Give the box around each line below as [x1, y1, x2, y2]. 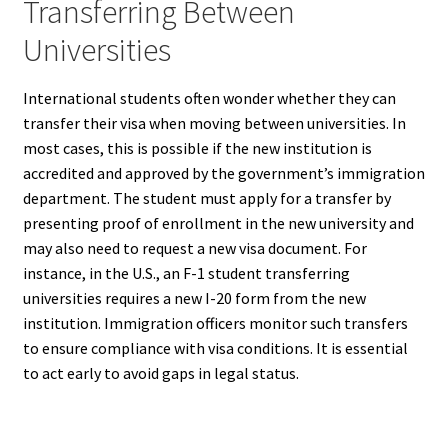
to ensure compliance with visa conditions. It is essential [22, 337, 408, 358]
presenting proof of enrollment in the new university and [22, 212, 414, 233]
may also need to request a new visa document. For [22, 237, 367, 258]
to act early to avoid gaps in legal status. [22, 362, 299, 383]
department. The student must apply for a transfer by [22, 187, 391, 208]
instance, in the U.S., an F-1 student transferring [22, 262, 350, 283]
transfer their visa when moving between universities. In [22, 112, 406, 133]
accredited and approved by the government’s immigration [22, 162, 425, 183]
